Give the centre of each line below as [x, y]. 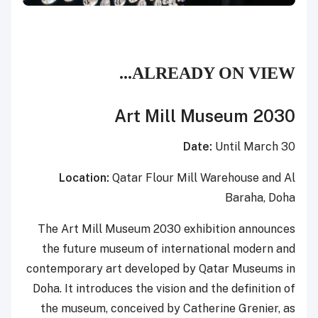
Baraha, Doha [260, 197]
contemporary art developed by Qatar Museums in [161, 268]
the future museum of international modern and [169, 248]
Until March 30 [254, 146]
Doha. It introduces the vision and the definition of [164, 288]
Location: [84, 177]
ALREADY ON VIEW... [214, 73]
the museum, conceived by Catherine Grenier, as [168, 308]
